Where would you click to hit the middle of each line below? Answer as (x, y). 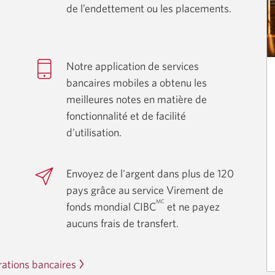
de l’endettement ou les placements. (149, 8)
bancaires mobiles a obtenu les (137, 83)
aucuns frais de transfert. (122, 223)
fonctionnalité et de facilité (126, 116)
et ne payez (192, 207)
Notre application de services (133, 66)
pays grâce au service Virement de (145, 190)
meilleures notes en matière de (137, 99)
